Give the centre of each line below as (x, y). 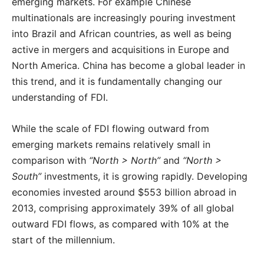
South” (27, 176)
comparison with (50, 161)
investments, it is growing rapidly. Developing (144, 176)
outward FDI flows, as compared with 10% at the (120, 224)
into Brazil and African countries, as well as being (122, 34)
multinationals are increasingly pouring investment (124, 18)
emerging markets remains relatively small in (111, 145)
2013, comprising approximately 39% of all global (123, 208)
